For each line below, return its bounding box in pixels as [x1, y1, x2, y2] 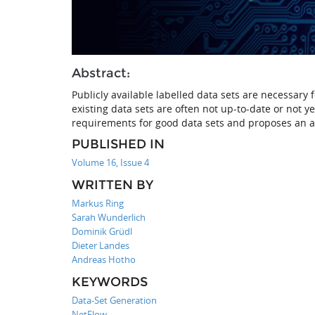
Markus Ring [72, 196, 124, 210]
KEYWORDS [72, 274, 148, 290]
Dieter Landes [72, 238, 129, 252]
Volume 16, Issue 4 [72, 155, 149, 169]
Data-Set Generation [72, 293, 157, 307]
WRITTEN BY [72, 176, 153, 193]
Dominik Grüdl [72, 224, 132, 238]
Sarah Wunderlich [72, 210, 146, 224]
